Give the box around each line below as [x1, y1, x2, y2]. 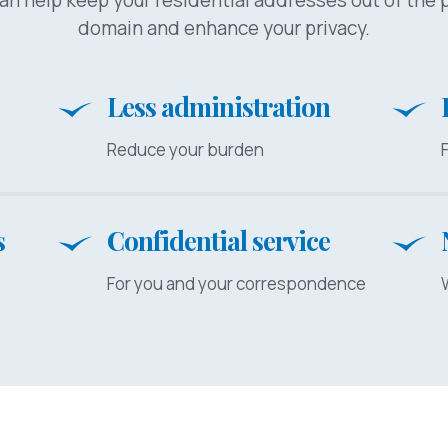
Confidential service [107, 222, 330, 258]
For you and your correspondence [107, 271, 367, 295]
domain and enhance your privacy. [78, 14, 370, 41]
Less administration [107, 88, 330, 124]
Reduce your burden [107, 137, 265, 161]
